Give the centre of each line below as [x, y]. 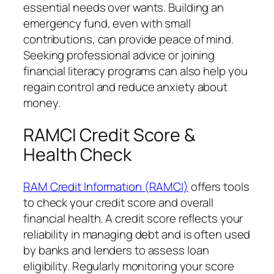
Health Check [77, 154]
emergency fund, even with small [107, 23]
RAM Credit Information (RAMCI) [106, 187]
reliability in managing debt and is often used [137, 235]
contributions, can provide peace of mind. [128, 39]
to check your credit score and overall [119, 203]
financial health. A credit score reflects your [133, 219]
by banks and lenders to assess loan [116, 250]
